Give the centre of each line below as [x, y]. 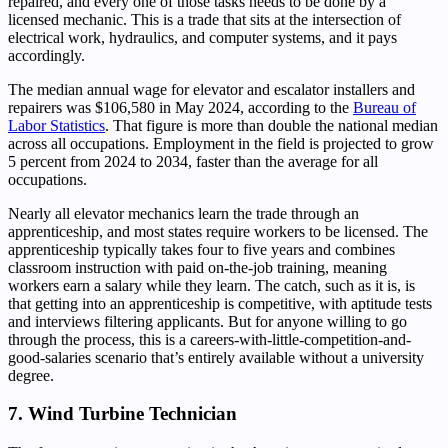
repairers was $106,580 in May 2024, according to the [180, 107]
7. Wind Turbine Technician [122, 414]
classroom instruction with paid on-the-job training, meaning [197, 267]
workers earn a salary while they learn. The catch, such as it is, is [211, 285]
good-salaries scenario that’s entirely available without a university [216, 357]
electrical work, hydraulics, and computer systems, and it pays [202, 37]
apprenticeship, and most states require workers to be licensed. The [218, 231]
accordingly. [46, 55]
